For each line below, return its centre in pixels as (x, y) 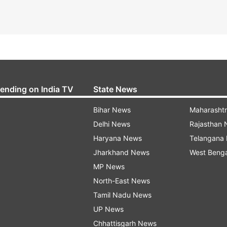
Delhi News (112, 124)
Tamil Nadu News (122, 195)
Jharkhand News (121, 153)
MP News (109, 167)
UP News (108, 209)
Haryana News (118, 138)
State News (115, 89)
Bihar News (112, 110)
